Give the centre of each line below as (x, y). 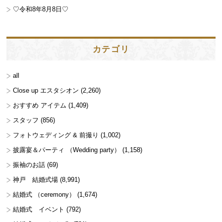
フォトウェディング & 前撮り (56, 135)
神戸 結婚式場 (36, 179)
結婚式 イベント (39, 209)
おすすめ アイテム (40, 105)
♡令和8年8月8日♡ (41, 9)
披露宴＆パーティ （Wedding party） (67, 150)
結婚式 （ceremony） (44, 194)
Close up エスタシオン (46, 90)
